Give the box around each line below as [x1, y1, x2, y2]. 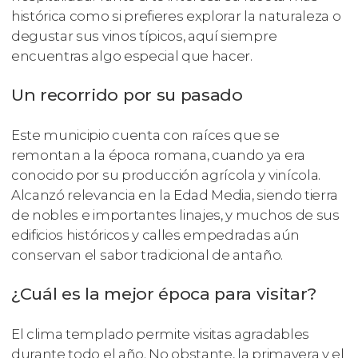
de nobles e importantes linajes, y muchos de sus [11, 207, 340, 224]
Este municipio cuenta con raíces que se [11, 127, 280, 144]
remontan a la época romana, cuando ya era [11, 147, 305, 164]
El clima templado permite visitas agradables [11, 326, 309, 343]
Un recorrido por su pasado [11, 85, 243, 105]
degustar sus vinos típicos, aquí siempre [11, 28, 277, 45]
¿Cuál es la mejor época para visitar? [11, 284, 317, 304]
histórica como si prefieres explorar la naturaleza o [11, 8, 341, 25]
